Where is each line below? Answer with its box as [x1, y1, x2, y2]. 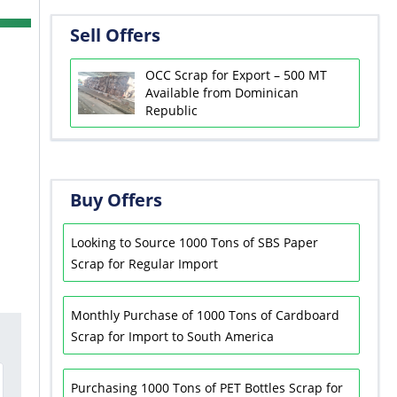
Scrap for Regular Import [70, 255, 218, 272]
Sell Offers [69, 23, 160, 47]
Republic [144, 102, 198, 119]
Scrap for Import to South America [70, 328, 274, 345]
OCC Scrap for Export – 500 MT [144, 66, 327, 83]
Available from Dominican [144, 84, 299, 101]
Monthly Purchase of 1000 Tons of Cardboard [70, 307, 339, 323]
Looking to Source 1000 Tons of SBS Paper [70, 234, 318, 251]
